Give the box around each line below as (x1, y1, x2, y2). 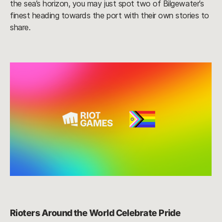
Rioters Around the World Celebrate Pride (10, 207, 181, 218)
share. (10, 22, 31, 32)
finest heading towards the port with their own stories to (10, 10, 209, 20)
